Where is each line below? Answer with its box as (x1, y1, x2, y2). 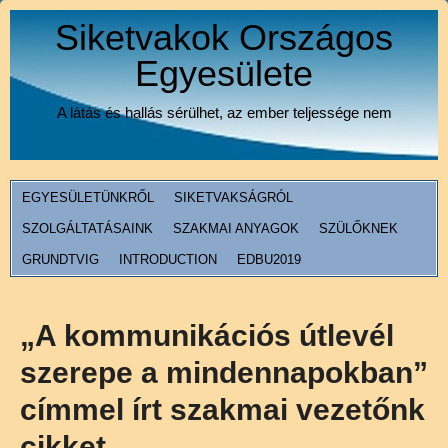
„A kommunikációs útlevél (20, 319, 394, 352)
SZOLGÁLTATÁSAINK (22, 221, 153, 236)
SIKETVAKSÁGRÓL (174, 190, 293, 205)
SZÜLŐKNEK (319, 221, 398, 236)
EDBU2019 (237, 252, 301, 267)
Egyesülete (135, 53, 313, 94)
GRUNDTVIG (22, 252, 99, 267)
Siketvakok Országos (55, 17, 393, 58)
